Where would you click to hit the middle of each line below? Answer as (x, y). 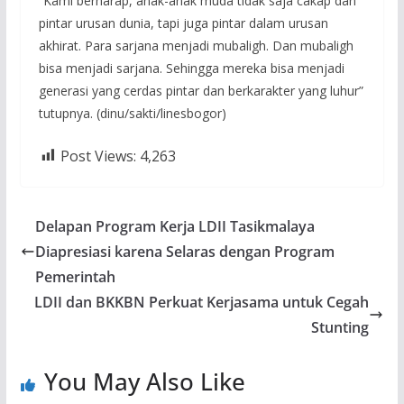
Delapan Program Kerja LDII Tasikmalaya (174, 226)
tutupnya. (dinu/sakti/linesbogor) (132, 113)
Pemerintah (75, 276)
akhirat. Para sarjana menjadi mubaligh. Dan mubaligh (196, 45)
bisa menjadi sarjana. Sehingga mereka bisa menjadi (191, 68)
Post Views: (98, 156)
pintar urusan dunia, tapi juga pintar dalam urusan (183, 23)
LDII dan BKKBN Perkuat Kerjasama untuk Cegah (202, 302)
